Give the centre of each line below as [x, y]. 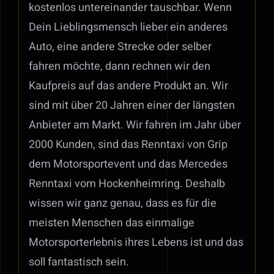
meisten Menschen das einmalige [111, 223]
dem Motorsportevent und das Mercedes [128, 165]
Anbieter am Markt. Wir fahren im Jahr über [135, 125]
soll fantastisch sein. [79, 262]
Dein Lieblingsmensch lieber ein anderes [128, 28]
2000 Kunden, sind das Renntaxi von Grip [128, 145]
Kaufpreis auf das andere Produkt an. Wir [128, 86]
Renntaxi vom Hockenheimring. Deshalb [127, 184]
